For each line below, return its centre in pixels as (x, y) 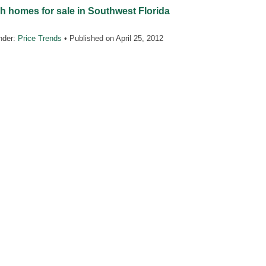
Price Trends (40, 39)
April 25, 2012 (140, 39)
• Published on (89, 39)
